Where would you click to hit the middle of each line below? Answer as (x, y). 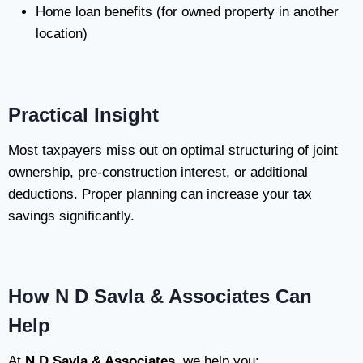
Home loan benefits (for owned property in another (187, 12)
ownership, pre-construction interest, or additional (158, 172)
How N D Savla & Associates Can (160, 296)
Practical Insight (83, 115)
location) (62, 34)
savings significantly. (71, 216)
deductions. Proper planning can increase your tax (160, 194)
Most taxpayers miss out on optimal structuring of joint (173, 150)
